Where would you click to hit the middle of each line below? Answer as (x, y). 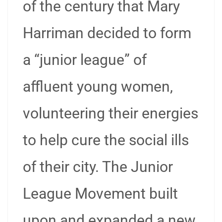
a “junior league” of (85, 60)
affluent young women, (98, 86)
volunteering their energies (111, 113)
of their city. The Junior (98, 167)
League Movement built (100, 194)
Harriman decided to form (107, 33)
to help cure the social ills (106, 140)
